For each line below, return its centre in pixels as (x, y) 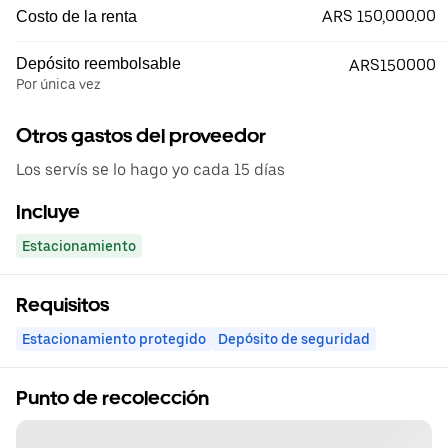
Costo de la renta (76, 16)
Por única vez (58, 84)
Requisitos (62, 305)
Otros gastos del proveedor (141, 136)
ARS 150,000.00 (379, 16)
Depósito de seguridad (294, 339)
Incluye (48, 212)
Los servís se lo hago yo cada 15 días (150, 169)
